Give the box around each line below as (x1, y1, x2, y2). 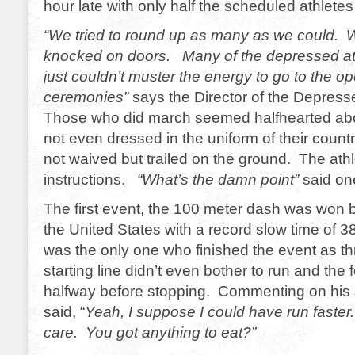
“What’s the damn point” (137, 170, 299, 188)
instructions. (44, 170, 137, 188)
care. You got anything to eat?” (44, 323, 256, 341)
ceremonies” (44, 88, 132, 105)
